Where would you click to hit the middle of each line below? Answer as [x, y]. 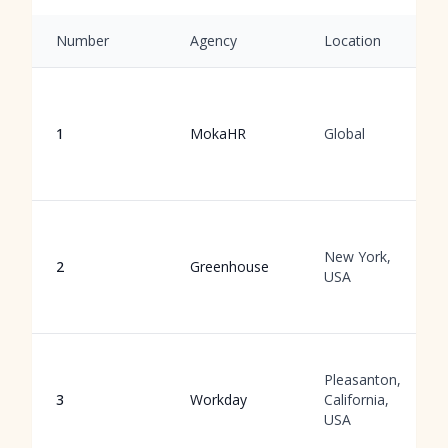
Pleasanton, [362, 379]
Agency [213, 40]
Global [344, 133]
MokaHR [218, 133]
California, [356, 399]
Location [352, 40]
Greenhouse [229, 266]
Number [82, 40]
